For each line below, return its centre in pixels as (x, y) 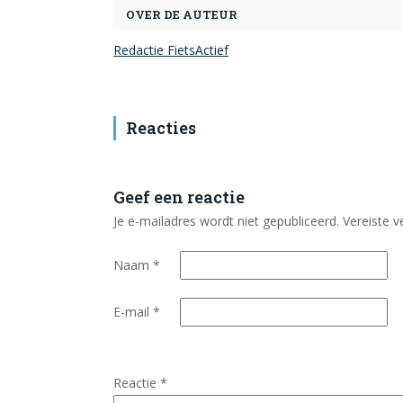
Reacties (161, 128)
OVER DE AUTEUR (182, 14)
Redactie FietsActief (171, 50)
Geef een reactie (179, 197)
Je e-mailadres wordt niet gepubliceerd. (226, 221)
